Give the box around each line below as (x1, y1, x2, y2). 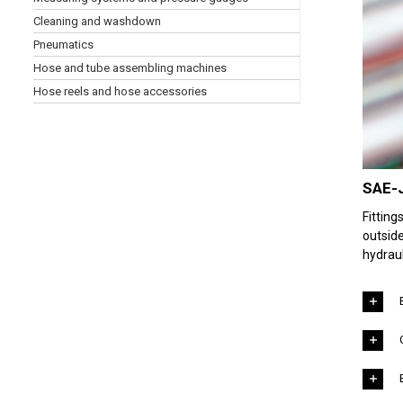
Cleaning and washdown (33, 14, 161, 28)
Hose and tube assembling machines (33, 61, 227, 75)
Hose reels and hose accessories (33, 85, 207, 98)
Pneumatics (33, 38, 94, 51)
